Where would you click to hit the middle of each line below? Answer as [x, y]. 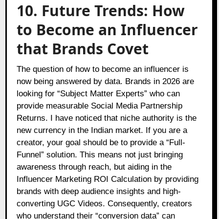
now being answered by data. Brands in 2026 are [106, 81]
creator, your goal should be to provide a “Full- [101, 142]
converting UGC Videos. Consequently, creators [105, 203]
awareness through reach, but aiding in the [94, 167]
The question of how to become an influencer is [103, 69]
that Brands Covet [83, 48]
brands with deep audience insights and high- [99, 191]
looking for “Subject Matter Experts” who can [99, 93]
